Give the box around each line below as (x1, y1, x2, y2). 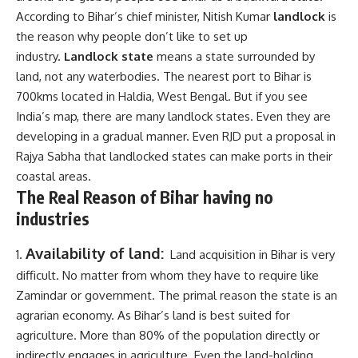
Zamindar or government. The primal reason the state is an (16, 287, 337, 303)
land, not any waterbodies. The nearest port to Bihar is (16, 69, 312, 85)
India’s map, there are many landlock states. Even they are (16, 109, 331, 125)
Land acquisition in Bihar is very (164, 246, 335, 262)
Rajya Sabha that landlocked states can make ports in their (16, 149, 332, 165)
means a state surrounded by (157, 49, 315, 65)
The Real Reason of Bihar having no (16, 186, 273, 209)
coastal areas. (16, 169, 91, 185)
